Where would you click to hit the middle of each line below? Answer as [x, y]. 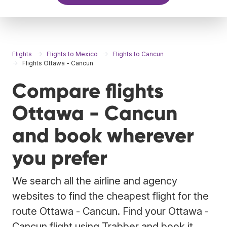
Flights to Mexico [72, 54]
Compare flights [88, 91]
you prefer [60, 158]
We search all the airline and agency [95, 181]
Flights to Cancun [138, 54]
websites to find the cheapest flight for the [110, 196]
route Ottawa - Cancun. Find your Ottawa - [110, 211]
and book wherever [103, 135]
